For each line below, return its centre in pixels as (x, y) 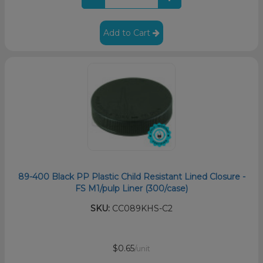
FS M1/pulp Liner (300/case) (131, 189)
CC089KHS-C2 (141, 209)
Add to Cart (128, 33)
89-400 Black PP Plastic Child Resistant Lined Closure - (131, 177)
